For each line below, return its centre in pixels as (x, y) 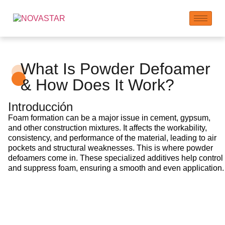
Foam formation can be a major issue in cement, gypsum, (109, 118)
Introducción (40, 106)
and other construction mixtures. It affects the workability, (107, 128)
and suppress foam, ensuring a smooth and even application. (116, 168)
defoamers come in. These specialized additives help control (116, 158)
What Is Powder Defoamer (115, 69)
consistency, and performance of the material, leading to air (112, 138)
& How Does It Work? (97, 85)
